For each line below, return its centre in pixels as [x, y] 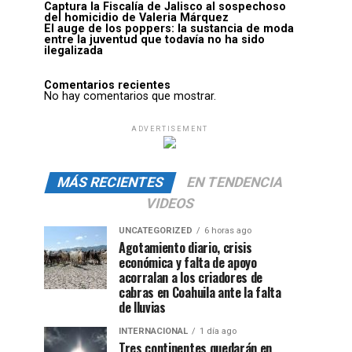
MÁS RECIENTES [110, 183]
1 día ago [218, 332]
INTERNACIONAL [153, 332]
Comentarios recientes [107, 86]
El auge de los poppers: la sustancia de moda [169, 29]
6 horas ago [228, 231]
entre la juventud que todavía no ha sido [154, 40]
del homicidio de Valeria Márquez [136, 18]
